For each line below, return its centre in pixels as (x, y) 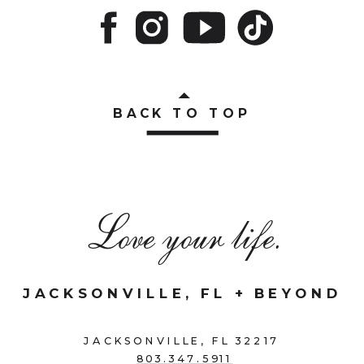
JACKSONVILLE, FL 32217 (182, 340)
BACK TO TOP (182, 113)
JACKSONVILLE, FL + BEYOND (183, 292)
